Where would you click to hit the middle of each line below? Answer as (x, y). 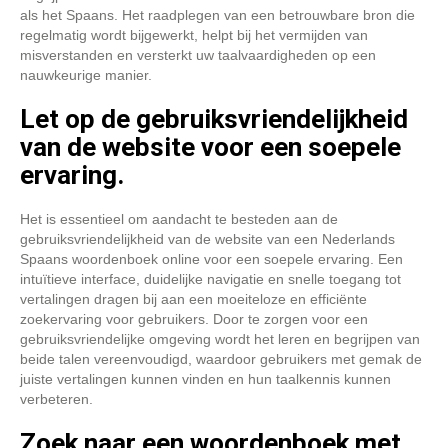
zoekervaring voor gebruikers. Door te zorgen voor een (194, 319)
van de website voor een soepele (210, 147)
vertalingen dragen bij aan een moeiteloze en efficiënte (193, 299)
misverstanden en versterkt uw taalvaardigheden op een (198, 55)
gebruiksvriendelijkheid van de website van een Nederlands (207, 239)
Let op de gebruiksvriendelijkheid (214, 119)
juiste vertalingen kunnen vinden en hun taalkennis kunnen (205, 379)
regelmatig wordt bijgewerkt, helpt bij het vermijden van (194, 35)
